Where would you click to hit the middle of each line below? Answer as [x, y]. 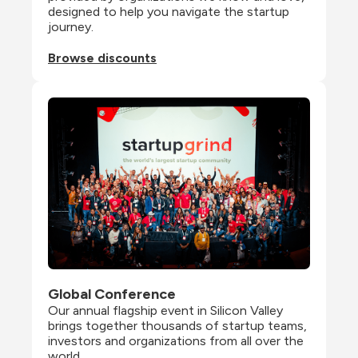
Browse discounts [102, 58]
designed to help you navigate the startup [169, 11]
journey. [71, 26]
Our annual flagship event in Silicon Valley [165, 311]
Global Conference [112, 294]
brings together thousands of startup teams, [177, 326]
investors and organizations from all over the [176, 341]
